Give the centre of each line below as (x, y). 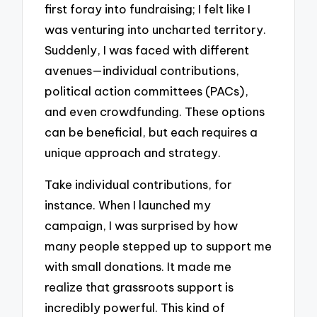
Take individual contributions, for (139, 184)
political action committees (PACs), (147, 91)
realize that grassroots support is (139, 287)
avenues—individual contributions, (142, 70)
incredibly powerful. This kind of (135, 307)
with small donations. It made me (138, 266)
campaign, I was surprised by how (142, 225)
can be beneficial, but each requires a (151, 132)
